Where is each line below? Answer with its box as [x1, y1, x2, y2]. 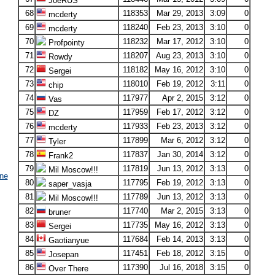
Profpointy [45, 38, 85, 47]
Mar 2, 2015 [160, 206, 203, 215]
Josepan [45, 250, 79, 259]
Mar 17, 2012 [156, 37, 203, 46]
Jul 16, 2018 [159, 263, 203, 272]
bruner [45, 207, 71, 217]
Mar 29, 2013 [156, 9, 203, 18]
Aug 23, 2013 [155, 51, 203, 60]
